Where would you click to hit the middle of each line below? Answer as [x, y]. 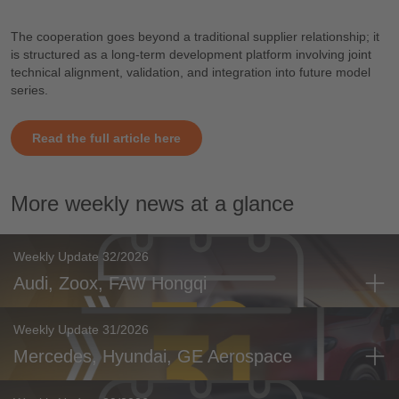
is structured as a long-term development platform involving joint [191, 54]
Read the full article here [106, 138]
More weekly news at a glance [152, 203]
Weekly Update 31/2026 [81, 329]
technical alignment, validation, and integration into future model [191, 72]
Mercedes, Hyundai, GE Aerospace [153, 356]
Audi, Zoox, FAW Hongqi [110, 283]
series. [31, 90]
